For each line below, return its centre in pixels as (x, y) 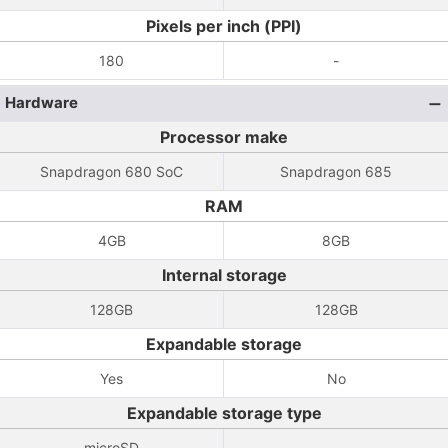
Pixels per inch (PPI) (224, 26)
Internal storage (224, 275)
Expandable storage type (224, 413)
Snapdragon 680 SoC (111, 171)
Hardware (41, 102)
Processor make (224, 137)
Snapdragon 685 (336, 171)
